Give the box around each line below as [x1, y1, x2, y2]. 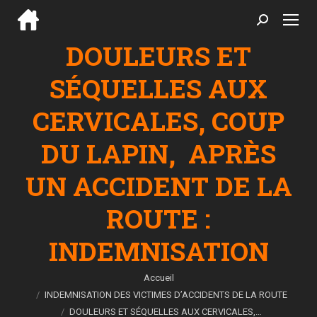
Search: [256, 17, 291, 30]
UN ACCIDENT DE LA [25, 168, 292, 203]
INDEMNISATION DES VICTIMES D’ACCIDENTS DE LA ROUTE [44, 289, 287, 300]
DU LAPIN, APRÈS [41, 136, 276, 171]
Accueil [143, 272, 174, 283]
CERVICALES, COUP [33, 103, 284, 138]
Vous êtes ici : [18, 271, 83, 284]
